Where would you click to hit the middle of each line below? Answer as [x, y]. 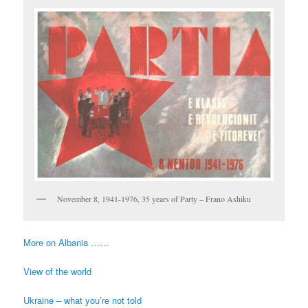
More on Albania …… [66, 242]
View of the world [58, 271]
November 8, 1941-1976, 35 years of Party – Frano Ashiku [154, 199]
